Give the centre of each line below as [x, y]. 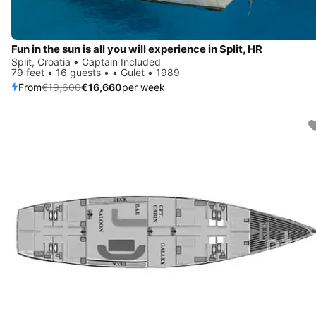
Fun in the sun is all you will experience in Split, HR [137, 49]
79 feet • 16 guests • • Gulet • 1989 [96, 72]
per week [144, 87]
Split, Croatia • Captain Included [86, 61]
